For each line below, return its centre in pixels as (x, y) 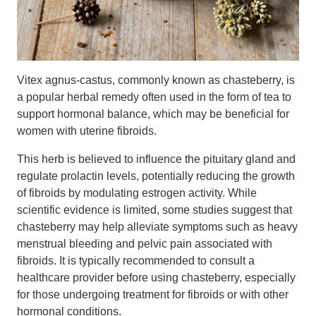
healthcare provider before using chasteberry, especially (156, 278)
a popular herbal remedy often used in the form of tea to (154, 97)
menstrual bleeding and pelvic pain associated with (145, 244)
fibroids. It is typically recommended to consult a (136, 261)
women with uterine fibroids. (87, 131)
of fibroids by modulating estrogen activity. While (137, 193)
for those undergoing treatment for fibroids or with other (153, 294)
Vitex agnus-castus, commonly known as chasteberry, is (156, 80)
